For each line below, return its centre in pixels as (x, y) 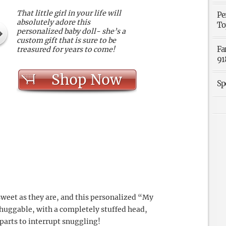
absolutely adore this (53, 22)
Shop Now (87, 80)
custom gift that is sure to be (66, 40)
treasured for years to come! (66, 49)
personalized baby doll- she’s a (71, 31)
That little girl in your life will (69, 13)
